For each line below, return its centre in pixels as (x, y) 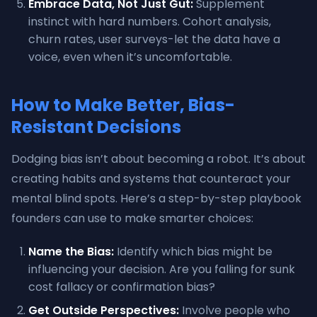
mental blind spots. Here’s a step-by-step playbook (156, 198)
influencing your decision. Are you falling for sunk (162, 269)
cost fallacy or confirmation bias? (122, 287)
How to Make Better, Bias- (123, 105)
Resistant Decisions (96, 127)
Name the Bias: (71, 252)
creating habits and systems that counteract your (151, 179)
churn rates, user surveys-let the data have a (154, 39)
